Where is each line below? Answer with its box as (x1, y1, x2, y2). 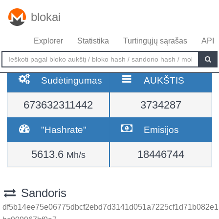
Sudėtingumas (41, 75, 103, 86)
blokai (31, 10, 61, 23)
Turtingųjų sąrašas (123, 37, 187, 45)
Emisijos (144, 124, 179, 135)
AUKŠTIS (144, 75, 185, 86)
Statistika (77, 37, 109, 45)
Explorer (34, 37, 63, 45)
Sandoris (17, 186, 66, 199)
